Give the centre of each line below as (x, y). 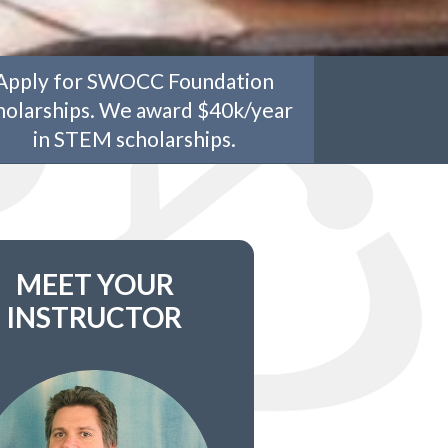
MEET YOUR (94, 283)
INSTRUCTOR (95, 316)
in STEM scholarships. (134, 139)
